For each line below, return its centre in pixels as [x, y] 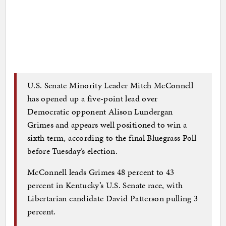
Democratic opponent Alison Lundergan [100, 111]
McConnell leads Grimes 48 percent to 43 [101, 172]
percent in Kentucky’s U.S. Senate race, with [105, 185]
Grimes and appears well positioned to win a [107, 124]
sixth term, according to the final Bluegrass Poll [112, 137]
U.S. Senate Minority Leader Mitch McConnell [110, 85]
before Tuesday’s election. [73, 151]
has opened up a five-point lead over [93, 98]
